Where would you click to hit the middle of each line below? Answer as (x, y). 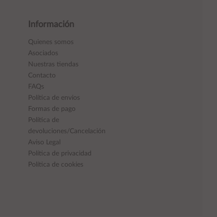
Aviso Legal (44, 142)
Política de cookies (55, 165)
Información (51, 25)
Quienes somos (51, 42)
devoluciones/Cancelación (67, 131)
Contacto (42, 76)
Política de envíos (54, 98)
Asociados (43, 53)
